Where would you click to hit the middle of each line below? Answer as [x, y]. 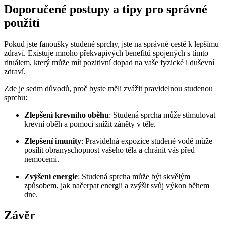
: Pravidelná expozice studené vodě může [147, 141]
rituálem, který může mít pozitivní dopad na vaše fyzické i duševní [109, 62]
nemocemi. [42, 159]
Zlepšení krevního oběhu [67, 115]
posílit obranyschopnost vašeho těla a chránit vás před [109, 150]
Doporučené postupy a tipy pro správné [106, 9]
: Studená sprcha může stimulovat [162, 115]
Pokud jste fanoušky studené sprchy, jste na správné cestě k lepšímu [111, 44]
